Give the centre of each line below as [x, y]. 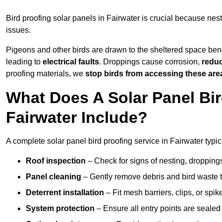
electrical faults [71, 62]
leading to [24, 62]
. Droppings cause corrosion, [150, 62]
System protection [60, 209]
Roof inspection [56, 161]
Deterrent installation [65, 193]
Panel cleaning [54, 177]
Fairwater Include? [77, 118]
